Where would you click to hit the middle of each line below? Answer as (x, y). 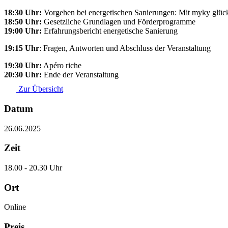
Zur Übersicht (40, 89)
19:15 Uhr (22, 48)
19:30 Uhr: (23, 66)
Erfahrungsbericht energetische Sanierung (110, 31)
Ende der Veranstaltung (80, 75)
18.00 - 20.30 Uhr (33, 167)
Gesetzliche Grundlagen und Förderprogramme (119, 22)
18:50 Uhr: (23, 22)
